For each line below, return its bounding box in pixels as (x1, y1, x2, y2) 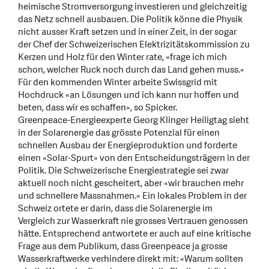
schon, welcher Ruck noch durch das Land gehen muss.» (18, 64, 244, 77)
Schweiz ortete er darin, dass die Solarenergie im (18, 202, 213, 216)
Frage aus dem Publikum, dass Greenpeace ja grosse (18, 240, 228, 253)
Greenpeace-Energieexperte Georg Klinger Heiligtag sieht (18, 114, 249, 127)
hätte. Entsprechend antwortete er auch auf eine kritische (18, 228, 251, 241)
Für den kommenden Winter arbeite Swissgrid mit (18, 76, 217, 89)
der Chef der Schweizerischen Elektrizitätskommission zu (18, 38, 250, 52)
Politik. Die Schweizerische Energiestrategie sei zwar (18, 165, 229, 178)
